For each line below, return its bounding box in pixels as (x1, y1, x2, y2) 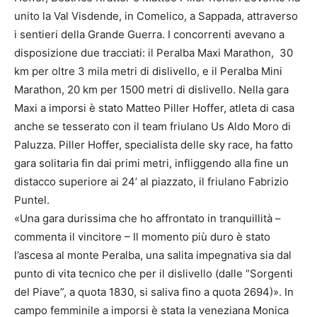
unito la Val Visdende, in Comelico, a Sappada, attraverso (14, 9, 298, 23)
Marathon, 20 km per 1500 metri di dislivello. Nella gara (14, 83, 289, 97)
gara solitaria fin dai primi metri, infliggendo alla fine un (14, 156, 289, 171)
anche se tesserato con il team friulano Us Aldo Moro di (14, 120, 291, 134)
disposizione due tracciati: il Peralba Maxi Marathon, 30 (14, 46, 293, 60)
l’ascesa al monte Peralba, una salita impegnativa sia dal (14, 248, 292, 263)
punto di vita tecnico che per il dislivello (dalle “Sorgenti (14, 267, 293, 281)
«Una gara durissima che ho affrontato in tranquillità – (14, 212, 281, 226)
